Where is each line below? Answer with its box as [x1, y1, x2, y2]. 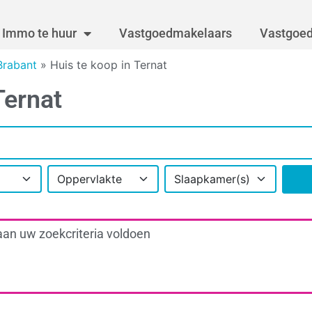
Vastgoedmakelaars [119, 26, 232, 41]
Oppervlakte [56, 172, 122, 187]
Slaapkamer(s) [174, 172, 251, 187]
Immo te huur [2, 26, 77, 41]
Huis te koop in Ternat [50, 58, 167, 72]
